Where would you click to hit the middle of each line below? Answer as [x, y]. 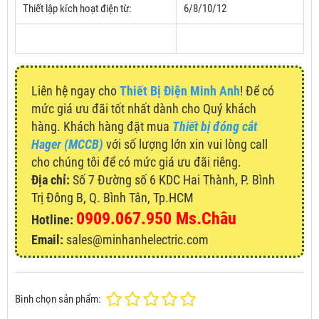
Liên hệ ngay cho [75, 91]
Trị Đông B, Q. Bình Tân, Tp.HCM [113, 198]
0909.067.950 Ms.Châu [156, 219]
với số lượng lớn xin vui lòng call [185, 145]
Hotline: [52, 220]
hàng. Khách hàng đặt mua [102, 127]
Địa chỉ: [51, 180]
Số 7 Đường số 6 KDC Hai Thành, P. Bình [172, 180]
